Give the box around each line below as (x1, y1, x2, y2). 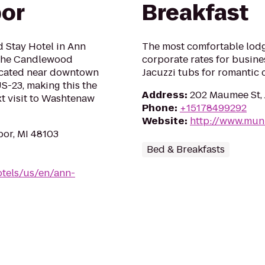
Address (142, 88, 185, 102)
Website (142, 114, 185, 128)
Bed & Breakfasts (147, 143, 225, 156)
